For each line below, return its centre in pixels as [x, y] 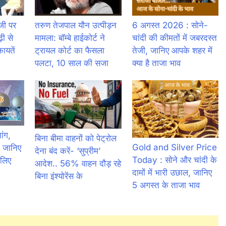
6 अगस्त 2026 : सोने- [170, 25]
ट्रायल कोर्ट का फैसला [70, 50]
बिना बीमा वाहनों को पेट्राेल [76, 138]
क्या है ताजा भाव [156, 63]
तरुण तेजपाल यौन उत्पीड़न [76, 25]
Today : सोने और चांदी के [174, 160]
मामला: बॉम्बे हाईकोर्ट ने [70, 38]
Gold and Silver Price [174, 147]
